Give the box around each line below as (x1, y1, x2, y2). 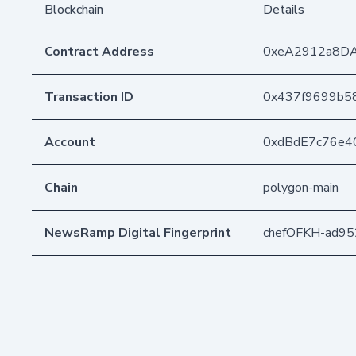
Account (44, 133, 95, 151)
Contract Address (44, 42, 154, 60)
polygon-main (263, 178, 339, 196)
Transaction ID (44, 87, 133, 106)
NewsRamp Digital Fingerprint (44, 223, 231, 242)
